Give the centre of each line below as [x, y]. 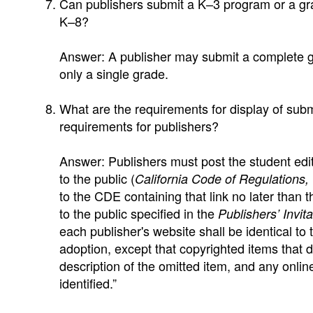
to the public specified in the [139, 213]
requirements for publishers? [139, 126]
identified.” [88, 283]
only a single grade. [114, 73]
